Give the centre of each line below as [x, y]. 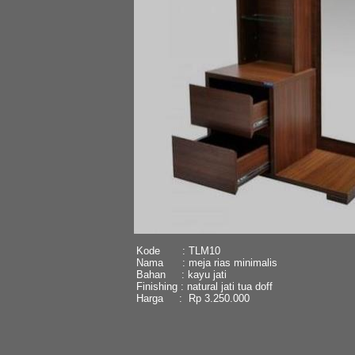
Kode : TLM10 [178, 250]
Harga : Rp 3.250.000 [193, 298]
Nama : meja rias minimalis [206, 262]
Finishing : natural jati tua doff [204, 286]
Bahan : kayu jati [181, 274]
